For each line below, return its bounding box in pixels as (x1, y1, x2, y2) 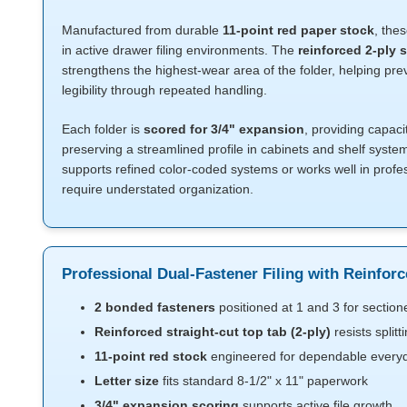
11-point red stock (94, 348, 208, 363)
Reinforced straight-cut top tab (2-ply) (94, 323, 332, 339)
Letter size (94, 372, 160, 388)
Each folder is (62, 121, 144, 136)
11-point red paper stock (223, 22, 374, 37)
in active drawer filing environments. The (62, 42, 298, 57)
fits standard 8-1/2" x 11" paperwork (159, 372, 369, 388)
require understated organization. (62, 181, 253, 196)
